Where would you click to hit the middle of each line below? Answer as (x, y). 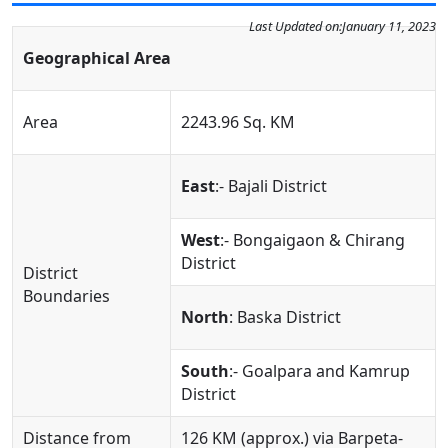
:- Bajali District (271, 186)
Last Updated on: (295, 26)
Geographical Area (97, 58)
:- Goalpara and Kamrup (319, 371)
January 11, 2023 (389, 26)
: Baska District (285, 317)
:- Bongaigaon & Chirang (312, 240)
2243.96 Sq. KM (238, 122)
